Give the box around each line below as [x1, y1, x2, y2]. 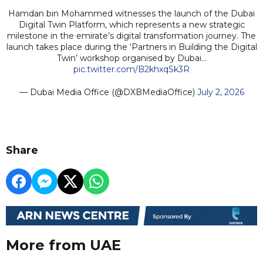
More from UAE [6, 237, 121, 254]
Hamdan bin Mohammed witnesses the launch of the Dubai [8, 8, 255, 19]
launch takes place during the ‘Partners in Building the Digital [6, 41, 257, 52]
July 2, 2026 [197, 86, 244, 97]
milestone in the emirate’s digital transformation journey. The [7, 30, 256, 41]
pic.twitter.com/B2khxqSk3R [73, 63, 190, 75]
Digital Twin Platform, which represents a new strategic [18, 19, 245, 30]
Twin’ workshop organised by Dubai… [56, 52, 207, 63]
